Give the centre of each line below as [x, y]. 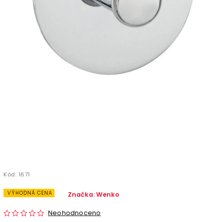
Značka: [82, 194]
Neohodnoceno [75, 213]
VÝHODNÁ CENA [30, 193]
